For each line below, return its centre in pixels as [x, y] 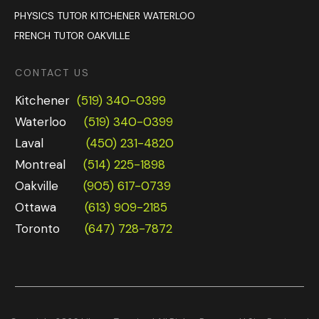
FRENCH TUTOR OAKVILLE [72, 35]
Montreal [47, 164]
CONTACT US [52, 72]
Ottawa [48, 207]
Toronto [48, 228]
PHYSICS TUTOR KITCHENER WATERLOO [105, 15]
